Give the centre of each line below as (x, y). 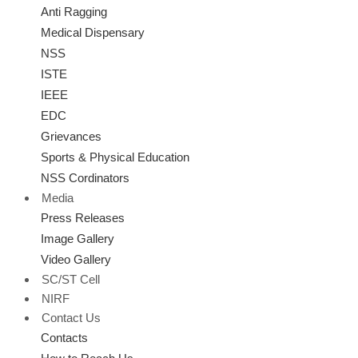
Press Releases (83, 218)
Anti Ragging (74, 12)
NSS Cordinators (85, 178)
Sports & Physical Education (115, 157)
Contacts (64, 338)
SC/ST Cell (71, 279)
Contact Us (71, 318)
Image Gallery (78, 239)
